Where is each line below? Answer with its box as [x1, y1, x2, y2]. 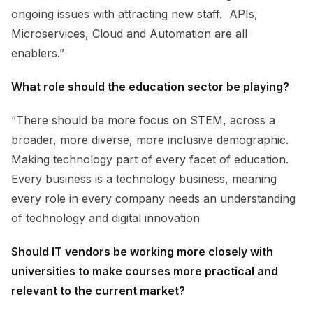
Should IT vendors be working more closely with [11, 244, 273, 259]
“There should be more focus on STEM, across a [11, 112, 275, 127]
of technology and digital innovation [11, 210, 200, 225]
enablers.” [11, 45, 64, 60]
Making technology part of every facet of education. [11, 152, 289, 166]
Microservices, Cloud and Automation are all [11, 26, 247, 41]
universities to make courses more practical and [11, 263, 278, 278]
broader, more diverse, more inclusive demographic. [11, 132, 292, 147]
